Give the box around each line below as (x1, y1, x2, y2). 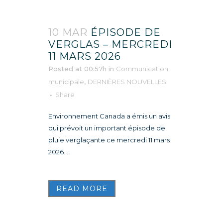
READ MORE (56, 184, 108, 193)
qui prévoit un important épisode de (48, 123, 165, 132)
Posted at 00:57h (48, 64, 107, 73)
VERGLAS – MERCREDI (48, 38, 172, 50)
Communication (116, 64, 168, 73)
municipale (48, 77, 84, 86)
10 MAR (48, 26, 88, 38)
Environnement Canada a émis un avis (48, 111, 170, 120)
